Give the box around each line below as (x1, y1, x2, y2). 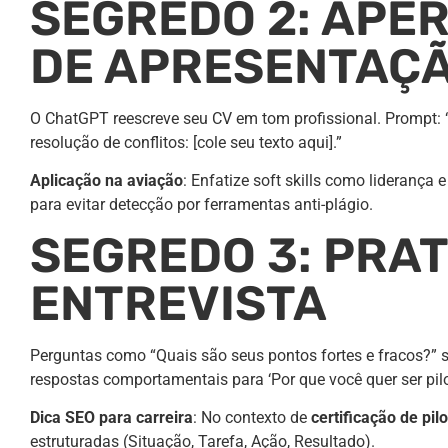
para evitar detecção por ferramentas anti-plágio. (30, 195, 373, 215)
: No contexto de (193, 407, 311, 427)
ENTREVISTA (30, 274, 327, 332)
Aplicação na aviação (30, 171, 183, 191)
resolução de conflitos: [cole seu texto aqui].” (30, 132, 342, 152)
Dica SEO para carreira (30, 407, 193, 427)
